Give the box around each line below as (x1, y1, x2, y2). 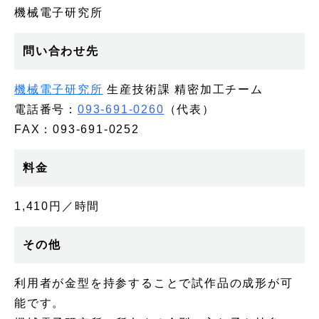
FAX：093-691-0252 (14, 122, 140, 135)
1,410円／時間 (14, 199, 100, 212)
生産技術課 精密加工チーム (103, 83, 263, 95)
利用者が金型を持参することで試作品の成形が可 (14, 276, 293, 289)
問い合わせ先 (23, 44, 99, 57)
